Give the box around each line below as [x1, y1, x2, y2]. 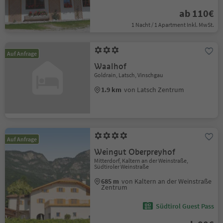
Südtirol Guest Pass [155, 201, 214, 211]
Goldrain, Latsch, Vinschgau [94, 71, 164, 79]
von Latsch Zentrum [124, 85, 185, 94]
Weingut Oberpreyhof [94, 146, 176, 157]
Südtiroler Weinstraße [94, 162, 149, 170]
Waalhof [94, 61, 127, 72]
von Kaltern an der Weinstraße [121, 176, 212, 186]
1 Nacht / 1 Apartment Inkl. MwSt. [131, 21, 214, 28]
